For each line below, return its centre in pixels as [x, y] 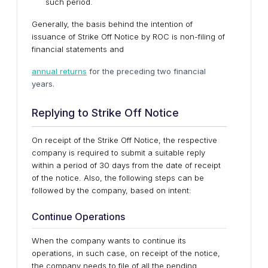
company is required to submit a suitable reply [118, 153]
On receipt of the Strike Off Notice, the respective [124, 140]
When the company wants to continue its [109, 240]
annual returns [59, 71]
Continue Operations [78, 217]
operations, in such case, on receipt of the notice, [126, 253]
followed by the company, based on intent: [112, 190]
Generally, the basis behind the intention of [112, 24]
